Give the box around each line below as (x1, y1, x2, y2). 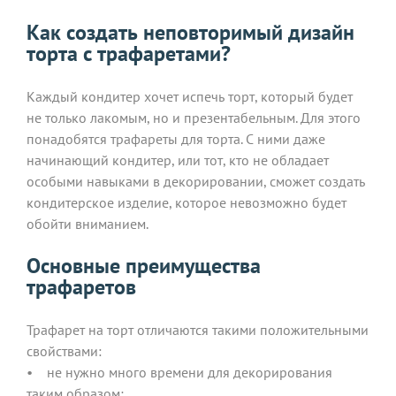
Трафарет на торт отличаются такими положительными (27, 320, 369, 339)
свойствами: (27, 341, 102, 360)
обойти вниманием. (27, 214, 148, 232)
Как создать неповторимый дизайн (27, 18, 354, 46)
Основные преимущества (27, 251, 261, 279)
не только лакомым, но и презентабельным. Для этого (27, 108, 361, 126)
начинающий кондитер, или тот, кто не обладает (27, 150, 329, 169)
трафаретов (27, 272, 136, 301)
